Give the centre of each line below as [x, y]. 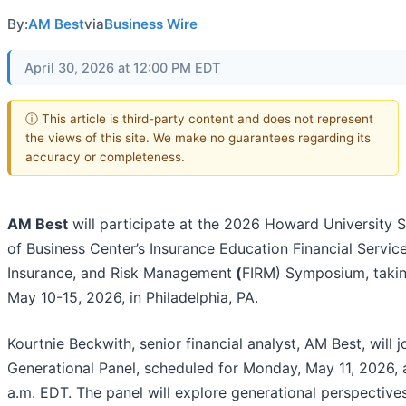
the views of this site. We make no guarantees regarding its [198, 137]
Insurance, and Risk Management [120, 273]
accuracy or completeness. [105, 156]
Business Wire [151, 24]
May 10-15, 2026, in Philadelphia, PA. [133, 298]
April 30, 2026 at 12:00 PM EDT [122, 68]
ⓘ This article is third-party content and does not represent [199, 118]
